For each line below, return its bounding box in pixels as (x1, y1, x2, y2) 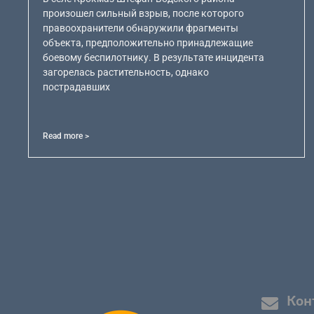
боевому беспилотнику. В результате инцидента (43, 51, 265, 63)
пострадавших (43, 81, 111, 93)
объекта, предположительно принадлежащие (43, 36, 254, 48)
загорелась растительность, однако (43, 66, 210, 78)
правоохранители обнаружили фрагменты (43, 22, 239, 34)
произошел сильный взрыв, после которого (43, 7, 245, 19)
